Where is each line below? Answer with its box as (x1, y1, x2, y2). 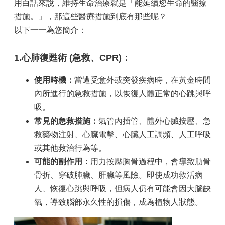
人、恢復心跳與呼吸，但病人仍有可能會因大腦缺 (34, 184, 211, 193)
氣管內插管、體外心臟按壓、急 (98, 117, 211, 125)
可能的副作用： (34, 157, 90, 166)
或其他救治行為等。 (34, 144, 106, 152)
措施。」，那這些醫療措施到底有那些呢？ (14, 12, 167, 21)
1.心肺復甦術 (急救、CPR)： (14, 53, 131, 63)
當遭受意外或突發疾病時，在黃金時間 (74, 76, 211, 84)
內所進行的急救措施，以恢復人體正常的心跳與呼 (34, 89, 211, 98)
